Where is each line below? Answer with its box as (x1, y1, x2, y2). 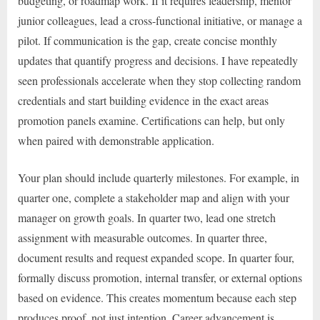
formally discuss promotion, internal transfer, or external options (18, 270, 302, 286)
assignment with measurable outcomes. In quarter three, (18, 230, 267, 246)
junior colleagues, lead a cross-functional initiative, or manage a (18, 13, 302, 29)
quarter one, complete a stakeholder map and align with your (18, 190, 289, 206)
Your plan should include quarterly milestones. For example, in (18, 170, 299, 186)
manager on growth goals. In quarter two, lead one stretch (18, 210, 276, 226)
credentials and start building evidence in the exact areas (18, 93, 269, 109)
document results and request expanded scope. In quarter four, (18, 250, 294, 266)
